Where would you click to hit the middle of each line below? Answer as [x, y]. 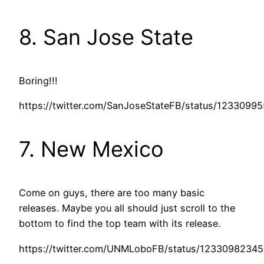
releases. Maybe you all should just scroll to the [127, 208]
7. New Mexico [91, 149]
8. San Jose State [106, 37]
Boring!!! [38, 81]
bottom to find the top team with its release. [120, 224]
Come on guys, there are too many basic [112, 193]
